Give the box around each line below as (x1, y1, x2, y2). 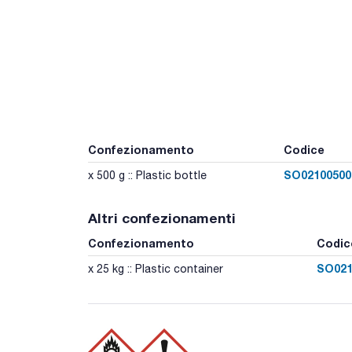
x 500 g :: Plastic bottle (88, 168, 207, 181)
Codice (283, 142, 324, 156)
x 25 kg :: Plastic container (88, 262, 223, 275)
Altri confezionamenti (88, 209, 236, 226)
